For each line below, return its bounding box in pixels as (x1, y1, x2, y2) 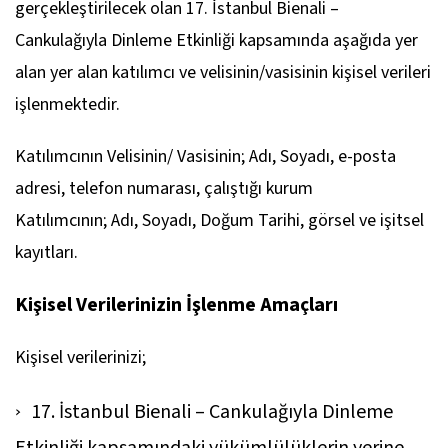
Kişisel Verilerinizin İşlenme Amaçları (15, 291, 338, 319)
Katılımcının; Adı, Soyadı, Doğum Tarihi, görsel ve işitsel (15, 208, 424, 233)
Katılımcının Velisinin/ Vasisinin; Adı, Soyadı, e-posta (15, 144, 396, 169)
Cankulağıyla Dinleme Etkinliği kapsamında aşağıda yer (15, 28, 418, 53)
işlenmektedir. (15, 92, 120, 117)
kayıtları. (15, 240, 78, 265)
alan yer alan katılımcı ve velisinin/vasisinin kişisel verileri (15, 60, 431, 85)
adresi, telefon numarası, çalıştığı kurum (15, 176, 313, 201)
